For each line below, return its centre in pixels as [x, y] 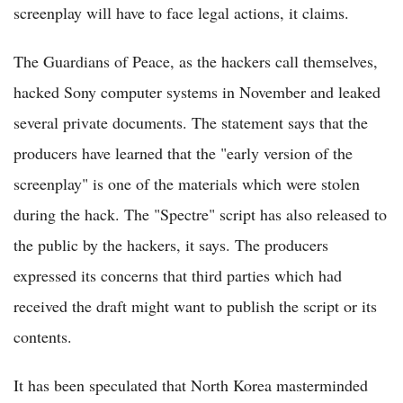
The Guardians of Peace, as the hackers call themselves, [196, 62]
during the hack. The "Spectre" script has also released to [200, 215]
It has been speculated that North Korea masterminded [191, 385]
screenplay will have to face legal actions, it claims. [181, 13]
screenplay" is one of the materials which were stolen [187, 184]
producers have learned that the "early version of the [183, 153]
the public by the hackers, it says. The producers [171, 245]
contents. [43, 337]
